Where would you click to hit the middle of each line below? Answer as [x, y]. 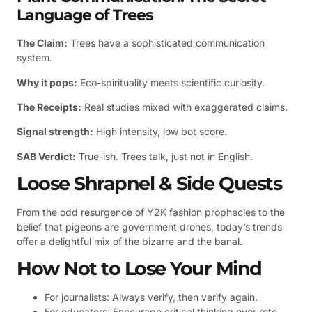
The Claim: [42, 43]
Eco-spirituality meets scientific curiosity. [171, 82]
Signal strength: [55, 132]
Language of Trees [85, 15]
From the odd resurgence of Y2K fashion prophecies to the [151, 212]
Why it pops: [47, 82]
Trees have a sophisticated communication [166, 43]
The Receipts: [49, 107]
